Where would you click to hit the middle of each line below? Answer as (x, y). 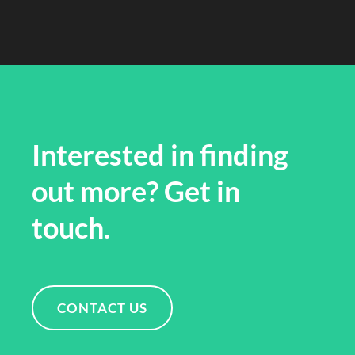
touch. (71, 228)
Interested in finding (160, 155)
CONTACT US (102, 308)
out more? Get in (136, 191)
